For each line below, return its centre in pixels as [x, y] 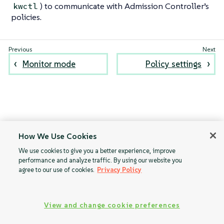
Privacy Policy [119, 170]
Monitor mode [49, 64]
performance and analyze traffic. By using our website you [100, 160]
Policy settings [173, 64]
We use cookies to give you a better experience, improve [97, 151]
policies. [26, 17]
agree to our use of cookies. [57, 170]
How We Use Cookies [58, 136]
